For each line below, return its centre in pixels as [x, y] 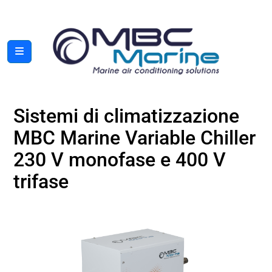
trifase [41, 182]
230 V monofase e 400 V [120, 160]
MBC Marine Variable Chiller [134, 138]
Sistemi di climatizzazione [126, 116]
